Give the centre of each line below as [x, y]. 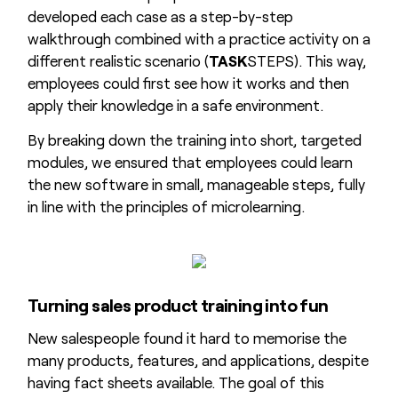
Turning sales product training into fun [178, 305]
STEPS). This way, [306, 61]
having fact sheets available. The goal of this [175, 382]
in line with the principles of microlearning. [166, 206]
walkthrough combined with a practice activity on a [199, 39]
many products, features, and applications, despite [198, 359]
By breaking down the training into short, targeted [194, 139]
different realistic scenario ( [118, 61]
